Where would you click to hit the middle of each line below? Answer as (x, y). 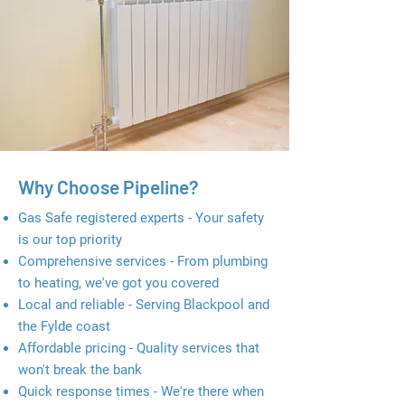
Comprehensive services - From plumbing (143, 261)
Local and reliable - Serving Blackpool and (144, 305)
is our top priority (70, 240)
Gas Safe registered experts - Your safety (141, 218)
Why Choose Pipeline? (108, 187)
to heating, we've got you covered (120, 283)
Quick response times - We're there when (141, 391)
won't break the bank (80, 370)
